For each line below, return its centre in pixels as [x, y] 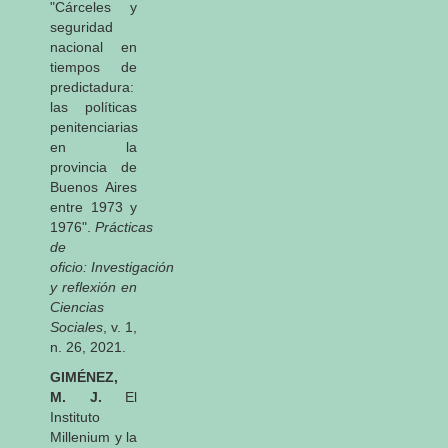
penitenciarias [94, 126]
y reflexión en [93, 286]
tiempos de [93, 66]
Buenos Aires [93, 186]
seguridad [81, 26]
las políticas [93, 106]
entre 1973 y [93, 206]
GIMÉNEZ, [84, 376]
